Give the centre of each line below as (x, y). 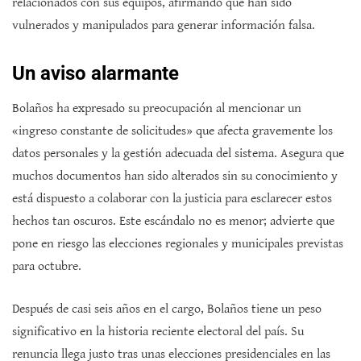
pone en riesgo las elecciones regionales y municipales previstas (178, 244)
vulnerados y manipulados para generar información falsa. (164, 26)
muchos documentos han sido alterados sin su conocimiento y (175, 176)
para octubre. (47, 267)
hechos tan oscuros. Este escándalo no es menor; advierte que (173, 222)
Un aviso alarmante (95, 74)
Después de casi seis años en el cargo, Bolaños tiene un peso (167, 309)
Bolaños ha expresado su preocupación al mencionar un (157, 109)
